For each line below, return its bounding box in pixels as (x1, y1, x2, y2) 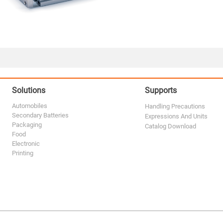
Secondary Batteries (12, 111, 69, 119)
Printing (12, 148, 33, 157)
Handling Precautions (144, 102, 205, 111)
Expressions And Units (144, 111, 208, 120)
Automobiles (12, 101, 47, 110)
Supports (144, 85, 177, 95)
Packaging (12, 120, 42, 129)
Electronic (12, 139, 40, 148)
